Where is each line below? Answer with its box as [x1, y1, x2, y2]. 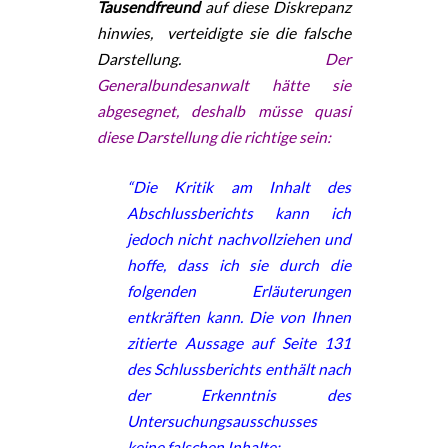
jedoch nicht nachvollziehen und [127, 229, 351, 248]
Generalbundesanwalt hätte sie [97, 75, 351, 94]
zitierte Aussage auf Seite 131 [127, 333, 351, 352]
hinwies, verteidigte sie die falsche [97, 23, 351, 42]
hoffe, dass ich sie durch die [127, 255, 351, 274]
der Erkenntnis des [127, 385, 351, 404]
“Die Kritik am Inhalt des [127, 177, 351, 196]
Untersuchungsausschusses [127, 411, 317, 430]
